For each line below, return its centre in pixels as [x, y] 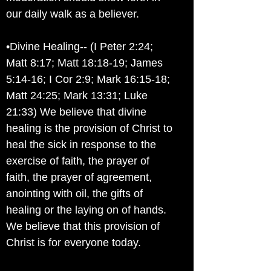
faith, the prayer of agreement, [79, 177]
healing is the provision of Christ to [89, 128]
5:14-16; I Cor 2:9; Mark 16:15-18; [88, 79]
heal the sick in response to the [81, 145]
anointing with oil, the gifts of [74, 194]
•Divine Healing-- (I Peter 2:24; [80, 47]
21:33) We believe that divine [76, 112]
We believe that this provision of [83, 226]
